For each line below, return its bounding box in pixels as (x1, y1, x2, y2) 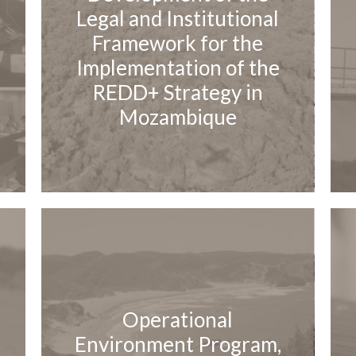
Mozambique (118, 104, 237, 130)
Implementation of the (75, 55, 280, 81)
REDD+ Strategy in (92, 79, 264, 106)
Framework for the (92, 30, 264, 56)
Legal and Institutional (76, 6, 280, 32)
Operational (122, 307, 234, 333)
